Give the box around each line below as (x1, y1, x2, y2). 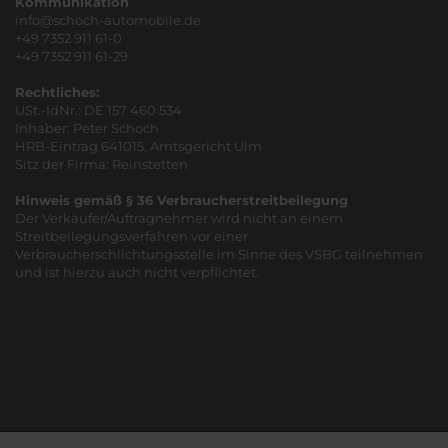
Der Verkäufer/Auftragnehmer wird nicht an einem (15, 210, 343, 226)
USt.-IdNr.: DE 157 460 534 (15, 102, 182, 118)
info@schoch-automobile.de (15, 12, 201, 28)
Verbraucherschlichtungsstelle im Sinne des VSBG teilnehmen (15, 246, 423, 262)
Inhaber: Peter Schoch (15, 120, 159, 136)
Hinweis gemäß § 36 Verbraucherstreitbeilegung (15, 192, 348, 208)
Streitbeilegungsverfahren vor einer (15, 228, 248, 244)
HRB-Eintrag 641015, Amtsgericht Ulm (15, 138, 262, 154)
